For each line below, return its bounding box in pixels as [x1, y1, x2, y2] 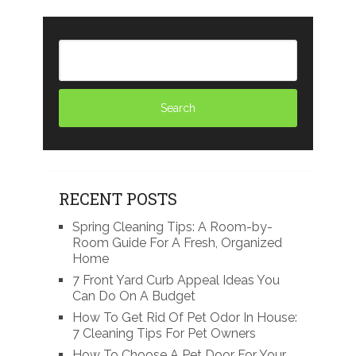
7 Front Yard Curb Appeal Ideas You [72, 272, 280, 288]
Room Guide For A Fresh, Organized [72, 234, 282, 250]
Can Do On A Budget [72, 288, 195, 304]
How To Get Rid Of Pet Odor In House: [72, 309, 297, 325]
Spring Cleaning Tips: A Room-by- [72, 219, 273, 234]
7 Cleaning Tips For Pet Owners [72, 325, 256, 341]
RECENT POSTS [58, 188, 177, 209]
